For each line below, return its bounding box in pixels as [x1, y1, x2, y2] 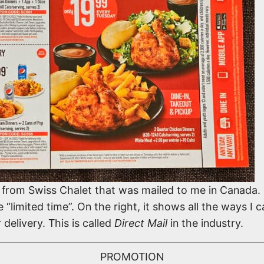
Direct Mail [114, 216, 167, 229]
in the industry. [167, 216, 243, 229]
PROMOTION [100, 250, 164, 263]
